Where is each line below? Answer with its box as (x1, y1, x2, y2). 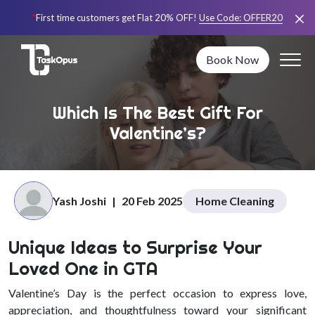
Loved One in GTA (8, 257, 157, 279)
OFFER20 (243, 11, 283, 23)
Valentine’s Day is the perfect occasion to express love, (8, 286, 307, 300)
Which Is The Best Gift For (52, 102, 263, 123)
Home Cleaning (195, 193, 274, 207)
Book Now (206, 53, 259, 67)
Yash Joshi (53, 193, 106, 207)
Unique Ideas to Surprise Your (8, 236, 262, 258)
